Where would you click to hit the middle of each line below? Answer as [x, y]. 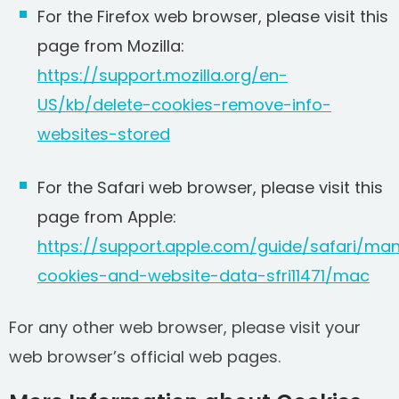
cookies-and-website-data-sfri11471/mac [204, 276]
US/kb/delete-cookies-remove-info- [184, 105]
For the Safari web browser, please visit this [210, 187]
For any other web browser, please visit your [185, 327]
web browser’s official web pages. [145, 357]
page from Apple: [107, 217]
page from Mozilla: [111, 46]
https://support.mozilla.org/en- [163, 75]
